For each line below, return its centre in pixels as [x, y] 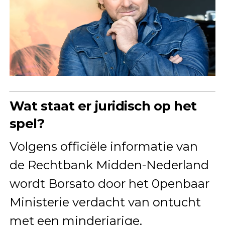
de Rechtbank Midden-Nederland [109, 165]
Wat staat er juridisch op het [103, 105]
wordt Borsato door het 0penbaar [109, 183]
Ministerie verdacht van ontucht [105, 202]
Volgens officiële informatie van [103, 146]
